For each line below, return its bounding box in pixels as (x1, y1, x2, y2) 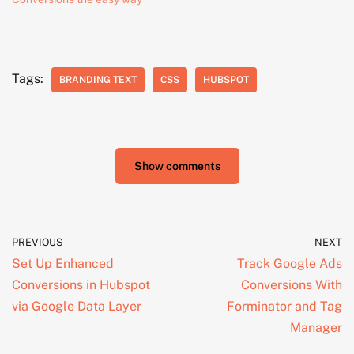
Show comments (134, 160, 220, 173)
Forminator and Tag (227, 299, 342, 314)
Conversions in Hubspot (12, 277, 150, 293)
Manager (290, 320, 342, 336)
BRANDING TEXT (59, 74, 137, 86)
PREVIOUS (12, 236, 63, 249)
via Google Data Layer (12, 299, 141, 314)
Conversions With (241, 277, 342, 293)
